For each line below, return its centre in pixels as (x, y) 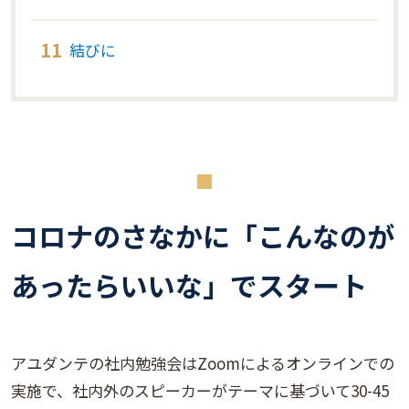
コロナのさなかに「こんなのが (203, 235)
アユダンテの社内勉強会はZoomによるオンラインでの (203, 362)
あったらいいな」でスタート (189, 284)
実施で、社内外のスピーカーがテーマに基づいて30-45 (200, 390)
